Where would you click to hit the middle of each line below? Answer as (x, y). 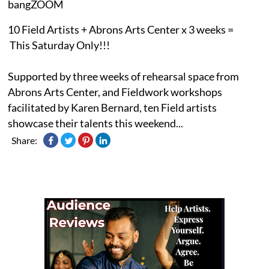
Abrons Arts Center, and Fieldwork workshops (115, 92)
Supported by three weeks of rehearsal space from (124, 77)
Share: (25, 141)
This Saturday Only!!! (59, 45)
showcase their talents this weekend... (96, 123)
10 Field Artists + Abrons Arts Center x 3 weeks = (121, 30)
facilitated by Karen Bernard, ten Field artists (113, 108)
